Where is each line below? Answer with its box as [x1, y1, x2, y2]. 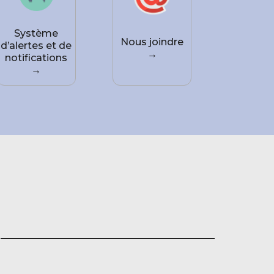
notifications [5, 52, 68, 64]
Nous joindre [120, 35, 184, 48]
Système [14, 28, 59, 40]
